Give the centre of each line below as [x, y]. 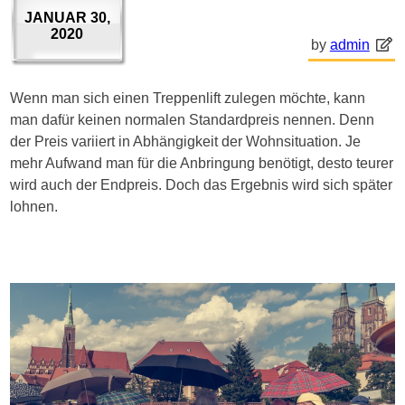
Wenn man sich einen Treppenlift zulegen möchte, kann [188, 99]
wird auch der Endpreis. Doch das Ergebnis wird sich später [202, 185]
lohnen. [34, 207]
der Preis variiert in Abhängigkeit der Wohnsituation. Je [186, 142]
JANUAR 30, [67, 18]
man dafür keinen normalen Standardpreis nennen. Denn [193, 120]
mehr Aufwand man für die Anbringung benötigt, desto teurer [202, 164]
